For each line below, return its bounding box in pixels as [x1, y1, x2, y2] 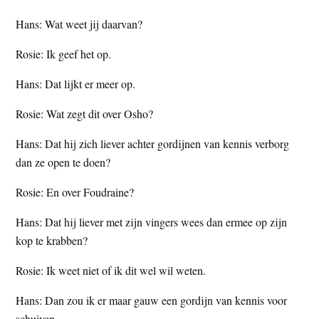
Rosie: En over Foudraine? [16, 184, 135, 199]
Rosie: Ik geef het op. [16, 46, 112, 61]
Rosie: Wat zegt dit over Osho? [16, 105, 154, 121]
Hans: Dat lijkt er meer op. [16, 75, 136, 91]
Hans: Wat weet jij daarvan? [16, 16, 143, 31]
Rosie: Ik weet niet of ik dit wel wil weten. [16, 262, 206, 278]
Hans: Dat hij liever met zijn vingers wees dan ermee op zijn [16, 214, 288, 229]
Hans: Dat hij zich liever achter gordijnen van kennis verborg [16, 135, 290, 151]
